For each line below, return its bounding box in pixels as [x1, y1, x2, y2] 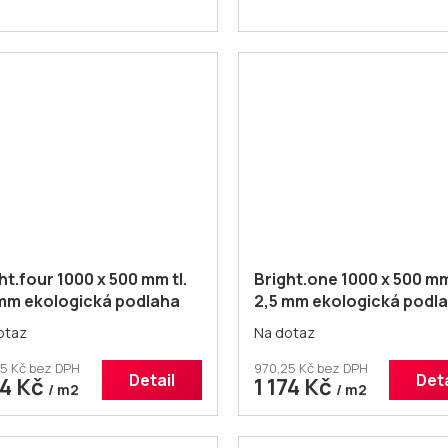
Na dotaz [253, 323, 315, 343]
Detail [128, 369, 175, 392]
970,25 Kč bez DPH [253, 359, 368, 378]
